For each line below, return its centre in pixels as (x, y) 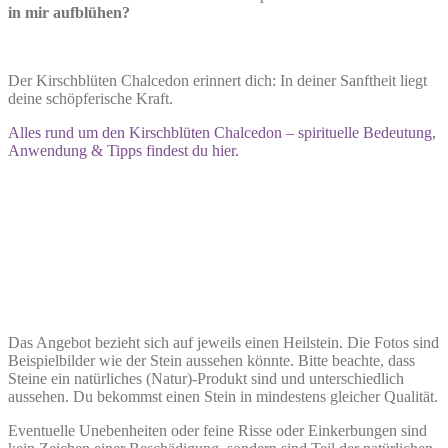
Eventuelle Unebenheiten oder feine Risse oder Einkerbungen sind (217, 430)
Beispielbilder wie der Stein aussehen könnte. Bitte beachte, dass (211, 360)
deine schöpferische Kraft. (90, 98)
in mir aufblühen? (69, 12)
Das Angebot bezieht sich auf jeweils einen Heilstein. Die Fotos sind (223, 342)
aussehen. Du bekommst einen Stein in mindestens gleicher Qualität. (223, 396)
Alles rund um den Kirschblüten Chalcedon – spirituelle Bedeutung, (222, 132)
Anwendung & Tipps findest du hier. (123, 150)
